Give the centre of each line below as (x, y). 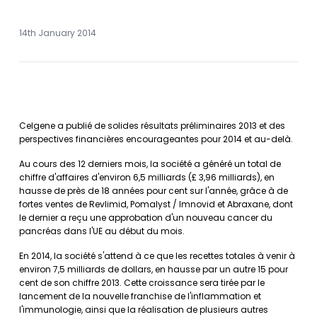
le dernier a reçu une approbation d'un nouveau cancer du (146, 218)
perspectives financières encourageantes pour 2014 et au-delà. (156, 139)
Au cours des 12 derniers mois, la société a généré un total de (150, 164)
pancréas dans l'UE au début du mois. (102, 231)
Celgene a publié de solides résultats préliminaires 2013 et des (152, 126)
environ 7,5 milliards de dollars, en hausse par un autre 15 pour (154, 269)
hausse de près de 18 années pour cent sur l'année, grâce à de (154, 191)
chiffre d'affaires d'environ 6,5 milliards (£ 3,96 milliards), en (147, 177)
